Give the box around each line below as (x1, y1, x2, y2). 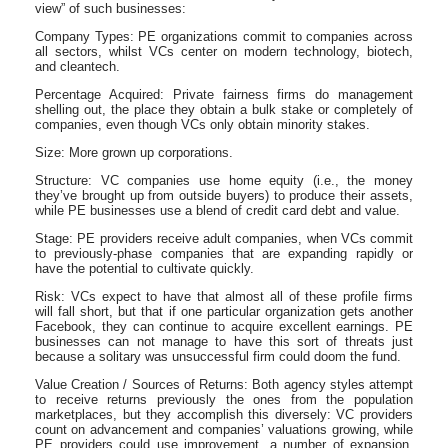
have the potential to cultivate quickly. (35, 260, 254, 276)
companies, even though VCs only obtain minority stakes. (35, 116, 370, 132)
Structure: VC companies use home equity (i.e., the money (35, 172, 413, 188)
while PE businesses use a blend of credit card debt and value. (35, 202, 400, 218)
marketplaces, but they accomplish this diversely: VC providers (35, 406, 413, 422)
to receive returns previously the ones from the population (35, 391, 413, 407)
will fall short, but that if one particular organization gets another (35, 303, 413, 319)
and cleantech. (35, 58, 120, 74)
